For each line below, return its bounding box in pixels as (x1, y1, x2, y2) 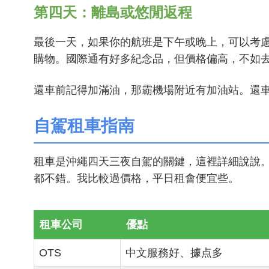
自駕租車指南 (34, 116, 134, 135)
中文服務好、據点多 (125, 247, 223, 259)
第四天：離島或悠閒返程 (34, 4, 192, 20)
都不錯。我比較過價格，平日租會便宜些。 (34, 172, 239, 184)
